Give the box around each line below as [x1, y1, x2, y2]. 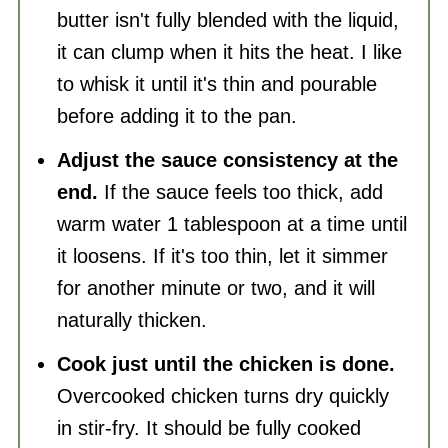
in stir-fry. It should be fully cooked [56, 417, 361, 439]
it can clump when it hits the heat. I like [56, 41, 402, 63]
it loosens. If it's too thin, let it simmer [56, 245, 388, 267]
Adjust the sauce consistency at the [56, 149, 398, 171]
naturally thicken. [56, 309, 207, 331]
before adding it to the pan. [56, 105, 297, 127]
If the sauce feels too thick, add [97, 181, 383, 203]
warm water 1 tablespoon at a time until [56, 213, 407, 235]
